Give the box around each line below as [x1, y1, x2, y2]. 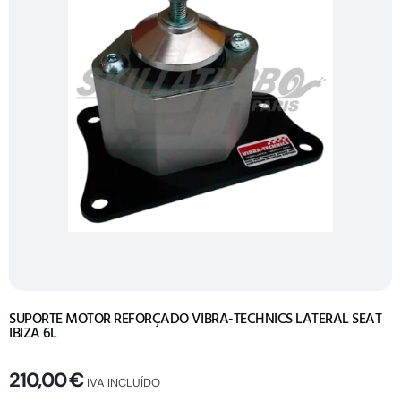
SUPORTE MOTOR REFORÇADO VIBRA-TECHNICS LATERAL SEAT [9, 306, 382, 330]
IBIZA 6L [9, 320, 57, 345]
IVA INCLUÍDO [87, 374, 161, 390]
